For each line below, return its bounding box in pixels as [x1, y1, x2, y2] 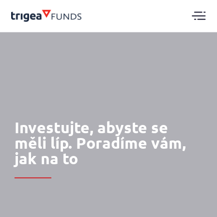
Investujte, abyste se [15, 118, 169, 138]
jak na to [15, 149, 78, 169]
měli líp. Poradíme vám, [15, 133, 186, 153]
